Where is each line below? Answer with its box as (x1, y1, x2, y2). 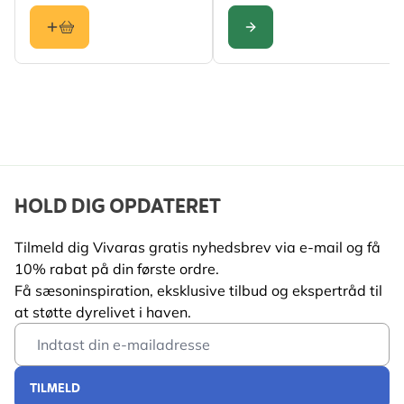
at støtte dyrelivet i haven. (14, 302, 191, 321)
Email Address (14, 323, 111, 342)
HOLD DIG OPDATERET (14, 189, 221, 225)
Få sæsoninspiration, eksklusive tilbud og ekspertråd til (14, 280, 382, 299)
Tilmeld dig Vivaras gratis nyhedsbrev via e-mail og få (14, 237, 381, 256)
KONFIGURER (249, 30, 311, 49)
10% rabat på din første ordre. (14, 259, 219, 278)
